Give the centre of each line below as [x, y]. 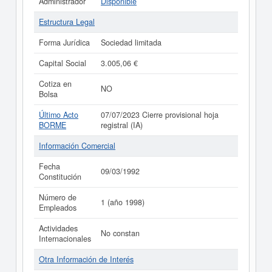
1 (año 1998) [123, 202]
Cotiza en [55, 84]
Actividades [58, 228]
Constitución [60, 177]
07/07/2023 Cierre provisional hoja [160, 115]
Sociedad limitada [131, 42]
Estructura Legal [67, 22]
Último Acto [59, 115]
